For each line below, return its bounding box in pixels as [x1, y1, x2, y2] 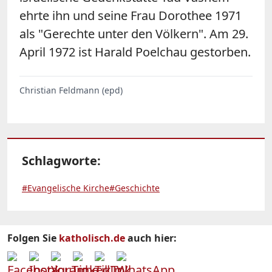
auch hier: [125, 231, 177, 245]
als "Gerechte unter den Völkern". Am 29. [19, 25, 248, 42]
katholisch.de [59, 231, 125, 245]
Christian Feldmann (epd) [19, 84, 123, 96]
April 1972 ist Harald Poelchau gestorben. [19, 43, 251, 60]
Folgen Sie [7, 231, 59, 245]
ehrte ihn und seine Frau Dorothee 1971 [19, 7, 242, 24]
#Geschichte [109, 182, 160, 194]
